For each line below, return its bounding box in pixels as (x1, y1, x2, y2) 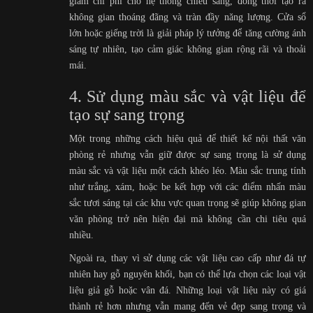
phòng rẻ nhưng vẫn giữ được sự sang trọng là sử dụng (68, 149, 306, 160)
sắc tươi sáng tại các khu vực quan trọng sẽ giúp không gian (68, 197, 306, 208)
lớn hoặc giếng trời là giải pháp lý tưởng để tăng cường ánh (68, 27, 306, 38)
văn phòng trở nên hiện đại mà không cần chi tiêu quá (68, 213, 306, 224)
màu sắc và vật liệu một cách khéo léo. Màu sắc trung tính (68, 165, 306, 176)
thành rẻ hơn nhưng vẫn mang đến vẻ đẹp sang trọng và (68, 300, 306, 312)
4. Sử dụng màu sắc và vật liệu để (68, 87, 306, 105)
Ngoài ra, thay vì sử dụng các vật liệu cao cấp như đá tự (68, 252, 306, 263)
